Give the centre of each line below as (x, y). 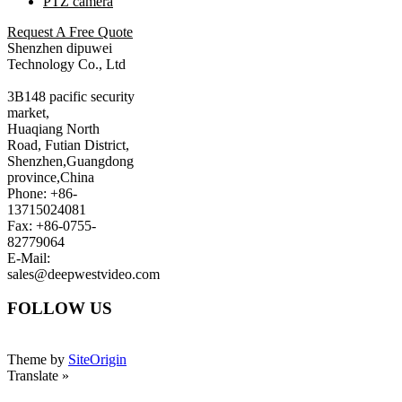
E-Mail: (29, 258)
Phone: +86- (42, 193)
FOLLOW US (60, 309)
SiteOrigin (97, 360)
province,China (51, 177)
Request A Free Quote (70, 31)
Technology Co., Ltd (66, 64)
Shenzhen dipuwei (60, 48)
